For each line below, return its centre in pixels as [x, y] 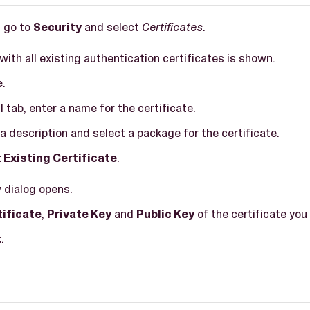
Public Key [165, 213]
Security [57, 27]
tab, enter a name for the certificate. [100, 108]
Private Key [79, 213]
